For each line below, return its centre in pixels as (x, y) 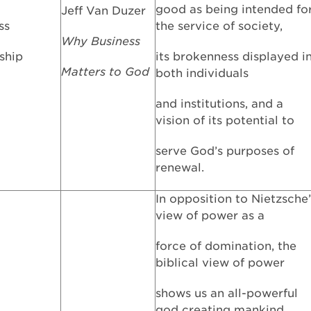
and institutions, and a (219, 104)
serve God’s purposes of (225, 151)
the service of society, (219, 26)
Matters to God (105, 72)
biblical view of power (220, 263)
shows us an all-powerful (227, 293)
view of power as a (210, 216)
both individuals (202, 73)
